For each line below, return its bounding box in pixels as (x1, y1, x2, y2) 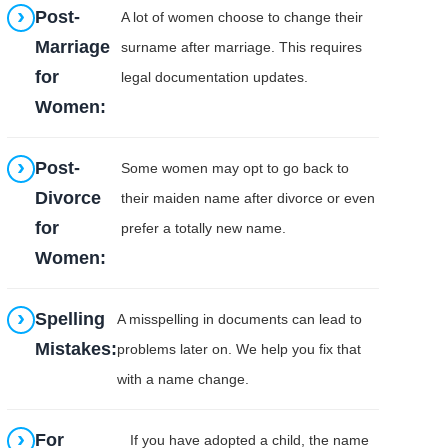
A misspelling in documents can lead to (117, 310, 363, 327)
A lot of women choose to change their (121, 8, 364, 25)
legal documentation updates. (121, 68, 309, 85)
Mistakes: (35, 338, 118, 359)
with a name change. (117, 370, 250, 387)
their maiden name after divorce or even (120, 189, 375, 206)
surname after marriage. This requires (121, 38, 363, 55)
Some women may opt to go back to (120, 159, 349, 176)
